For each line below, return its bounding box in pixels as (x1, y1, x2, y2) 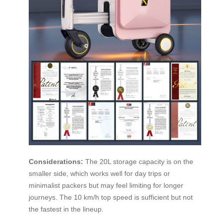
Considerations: (29, 157, 83, 166)
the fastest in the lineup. (29, 205, 104, 213)
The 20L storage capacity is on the (83, 157, 193, 166)
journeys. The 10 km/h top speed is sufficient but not (29, 193, 193, 201)
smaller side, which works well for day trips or (29, 169, 170, 177)
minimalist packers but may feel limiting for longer (29, 181, 183, 189)
